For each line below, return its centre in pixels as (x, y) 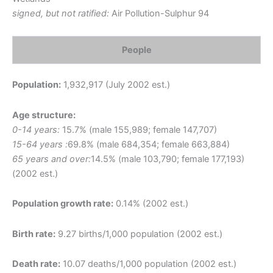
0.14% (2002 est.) (151, 204)
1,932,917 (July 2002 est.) (115, 85)
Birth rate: (34, 234)
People (136, 50)
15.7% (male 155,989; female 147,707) (138, 129)
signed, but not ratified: (61, 13)
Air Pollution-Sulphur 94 (159, 13)
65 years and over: (51, 159)
